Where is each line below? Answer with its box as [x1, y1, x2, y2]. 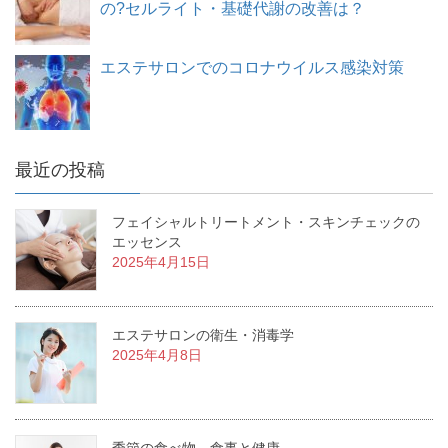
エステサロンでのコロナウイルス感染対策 [100, 59, 404, 77]
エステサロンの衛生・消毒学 [112, 327, 294, 344]
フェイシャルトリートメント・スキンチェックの [112, 214, 420, 231]
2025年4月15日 [112, 254, 210, 271]
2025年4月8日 [112, 347, 202, 364]
